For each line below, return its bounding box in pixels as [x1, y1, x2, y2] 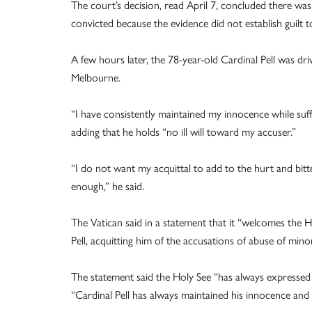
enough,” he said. [71, 180, 144, 193]
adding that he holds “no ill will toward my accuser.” [71, 125, 296, 139]
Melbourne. [71, 71, 120, 84]
